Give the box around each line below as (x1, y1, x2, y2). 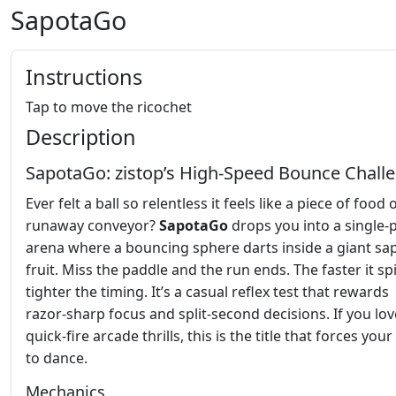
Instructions (26, 63, 142, 92)
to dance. (26, 348, 88, 369)
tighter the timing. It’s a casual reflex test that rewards (26, 282, 389, 302)
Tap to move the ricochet (26, 97, 192, 118)
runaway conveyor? (26, 216, 159, 236)
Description (26, 123, 136, 152)
